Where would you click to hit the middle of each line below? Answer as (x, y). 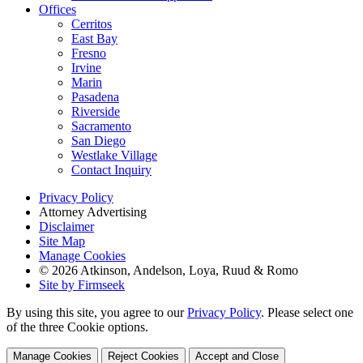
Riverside (96, 112)
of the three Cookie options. (77, 327)
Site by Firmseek (82, 285)
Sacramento (101, 126)
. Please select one (307, 313)
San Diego (98, 141)
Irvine (86, 68)
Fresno (89, 53)
